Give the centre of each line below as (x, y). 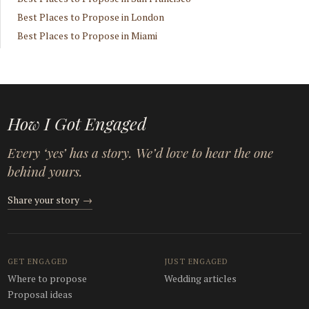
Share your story (45, 199)
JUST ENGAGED (197, 261)
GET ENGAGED (38, 261)
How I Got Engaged (78, 123)
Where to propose (48, 278)
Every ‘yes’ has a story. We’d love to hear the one (141, 152)
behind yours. (46, 171)
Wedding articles (200, 278)
